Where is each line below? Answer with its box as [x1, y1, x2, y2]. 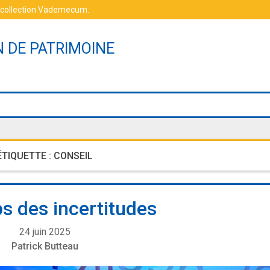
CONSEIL [54, 150, 93, 162]
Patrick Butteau [11, 240, 78, 252]
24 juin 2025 [19, 226, 71, 237]
